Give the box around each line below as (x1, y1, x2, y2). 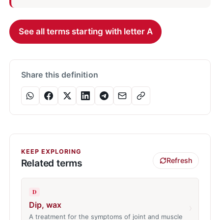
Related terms (21, 157, 83, 169)
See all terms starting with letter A (18, 26, 153, 36)
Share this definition (21, 69, 98, 80)
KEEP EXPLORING (21, 147, 81, 155)
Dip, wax (28, 200, 61, 210)
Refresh (166, 156, 192, 165)
